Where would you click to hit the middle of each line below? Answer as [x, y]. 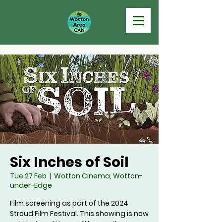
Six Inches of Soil [69, 162]
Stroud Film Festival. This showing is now [79, 214]
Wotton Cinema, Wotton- [98, 176]
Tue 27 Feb [28, 176]
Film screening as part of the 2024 [69, 203]
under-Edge [31, 185]
